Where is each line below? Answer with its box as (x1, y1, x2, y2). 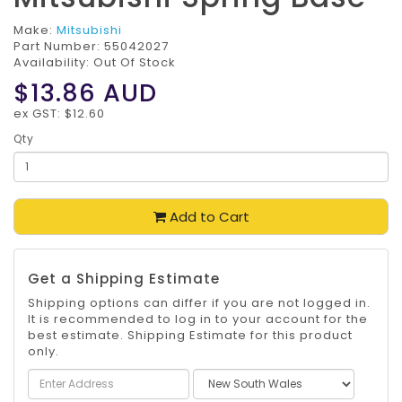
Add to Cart (165, 207, 249, 227)
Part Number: (13, 38, 104, 56)
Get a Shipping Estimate (28, 269, 220, 289)
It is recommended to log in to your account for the (28, 310, 368, 328)
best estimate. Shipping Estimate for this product (28, 327, 353, 345)
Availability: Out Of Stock (13, 54, 176, 72)
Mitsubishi (57, 22, 122, 39)
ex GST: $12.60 (13, 105, 105, 123)
